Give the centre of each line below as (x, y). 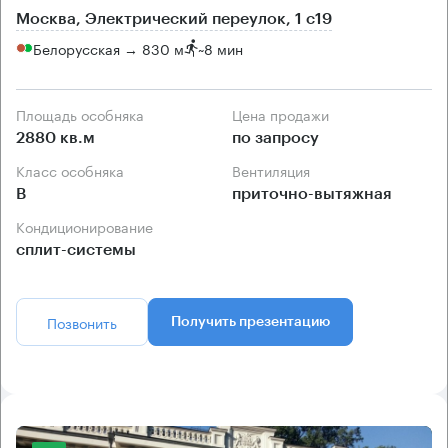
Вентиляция (275, 170)
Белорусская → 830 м (108, 47)
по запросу (275, 138)
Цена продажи (285, 114)
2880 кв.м (55, 138)
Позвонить (82, 322)
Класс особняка (74, 170)
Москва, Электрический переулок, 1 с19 (174, 19)
